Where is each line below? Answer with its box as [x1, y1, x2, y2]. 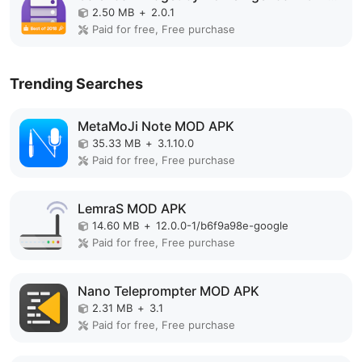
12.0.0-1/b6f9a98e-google [156, 219, 288, 232]
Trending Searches [10, 75, 143, 92]
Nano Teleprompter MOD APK [78, 283, 259, 299]
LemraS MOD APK [78, 200, 187, 217]
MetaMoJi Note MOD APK [78, 118, 234, 134]
